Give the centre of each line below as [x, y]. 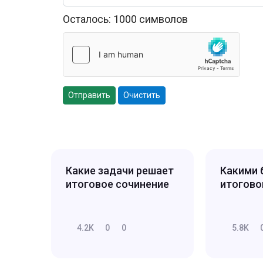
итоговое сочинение [117, 184]
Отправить [89, 95]
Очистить [142, 95]
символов [162, 19]
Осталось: [88, 19]
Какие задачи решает [120, 170]
